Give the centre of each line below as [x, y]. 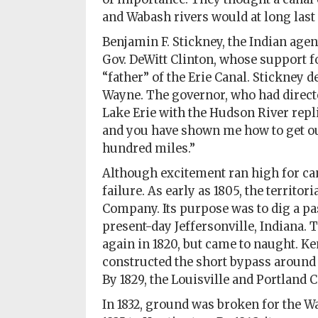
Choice [34, 55]
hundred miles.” [148, 149]
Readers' [39, 39]
